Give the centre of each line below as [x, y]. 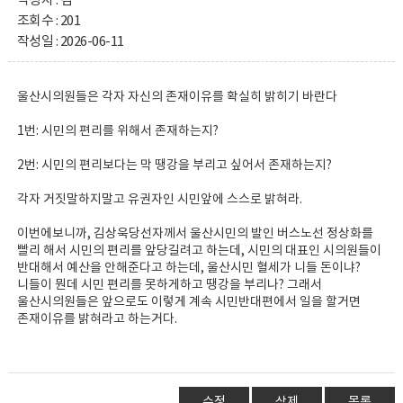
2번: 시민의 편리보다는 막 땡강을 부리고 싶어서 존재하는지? [174, 166]
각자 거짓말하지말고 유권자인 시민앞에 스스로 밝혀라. [159, 200]
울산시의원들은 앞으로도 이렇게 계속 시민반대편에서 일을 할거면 [188, 302]
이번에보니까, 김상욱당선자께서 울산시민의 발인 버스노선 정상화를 [195, 234]
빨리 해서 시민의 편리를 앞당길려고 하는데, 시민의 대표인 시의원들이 [199, 251]
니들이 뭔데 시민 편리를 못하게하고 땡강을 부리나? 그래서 [169, 285]
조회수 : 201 [49, 21]
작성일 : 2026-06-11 [70, 42]
